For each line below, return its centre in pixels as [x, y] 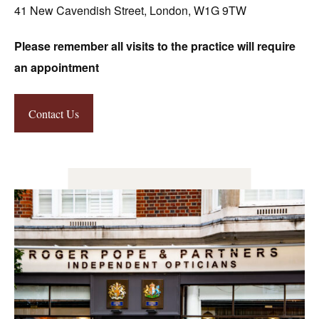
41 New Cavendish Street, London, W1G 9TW [130, 10]
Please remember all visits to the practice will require [155, 46]
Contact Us [54, 113]
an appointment [57, 67]
